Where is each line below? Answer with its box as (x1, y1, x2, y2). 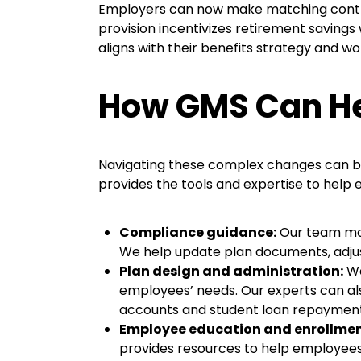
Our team (276, 222, 344, 242)
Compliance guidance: (119, 222, 276, 242)
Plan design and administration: (119, 261, 343, 280)
